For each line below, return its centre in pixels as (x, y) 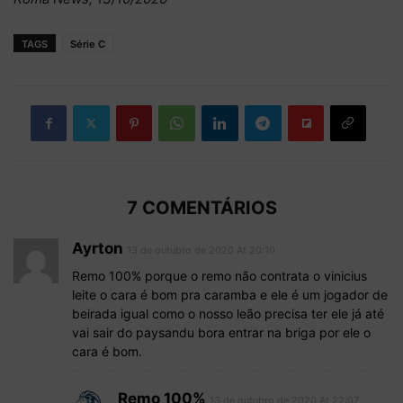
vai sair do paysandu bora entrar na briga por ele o (221, 332)
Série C (88, 44)
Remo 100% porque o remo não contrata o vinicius (219, 275)
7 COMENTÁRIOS (201, 207)
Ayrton (98, 248)
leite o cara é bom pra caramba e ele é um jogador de (230, 294)
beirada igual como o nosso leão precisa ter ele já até (228, 313)
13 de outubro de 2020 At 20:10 (201, 250)
